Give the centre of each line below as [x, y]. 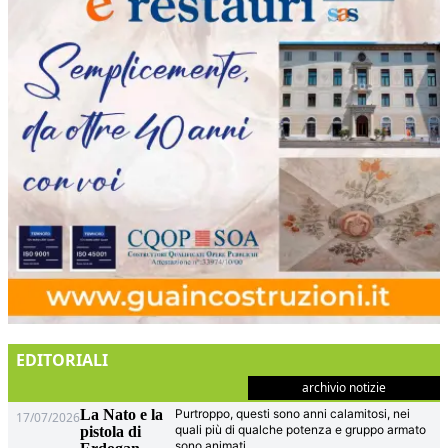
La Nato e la [122, 415]
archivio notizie [344, 388]
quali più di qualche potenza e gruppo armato [301, 430]
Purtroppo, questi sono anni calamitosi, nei [293, 414]
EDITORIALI [62, 360]
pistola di [111, 432]
